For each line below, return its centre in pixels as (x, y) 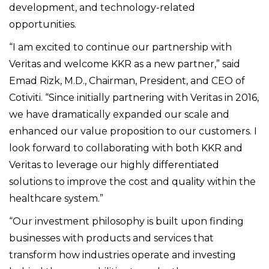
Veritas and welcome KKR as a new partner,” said (125, 64)
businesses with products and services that (111, 238)
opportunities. (43, 25)
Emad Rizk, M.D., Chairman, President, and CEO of (127, 81)
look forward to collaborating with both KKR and (126, 148)
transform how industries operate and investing (122, 255)
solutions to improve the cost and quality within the (132, 182)
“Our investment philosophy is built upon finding (126, 222)
